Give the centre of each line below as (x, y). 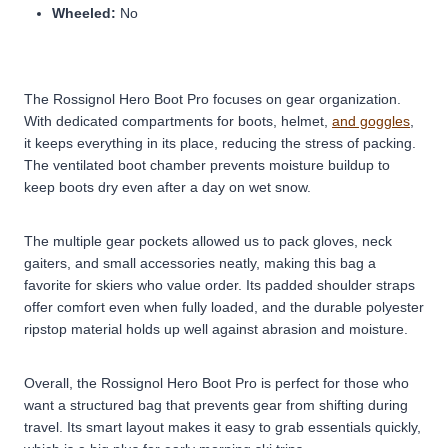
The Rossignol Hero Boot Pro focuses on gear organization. (212, 98)
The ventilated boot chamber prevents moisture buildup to (207, 164)
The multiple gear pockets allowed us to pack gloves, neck (208, 240)
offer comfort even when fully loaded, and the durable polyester (224, 306)
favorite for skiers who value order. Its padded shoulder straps (219, 284)
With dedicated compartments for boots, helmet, (178, 120)
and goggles (371, 120)
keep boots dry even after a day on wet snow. (167, 186)
